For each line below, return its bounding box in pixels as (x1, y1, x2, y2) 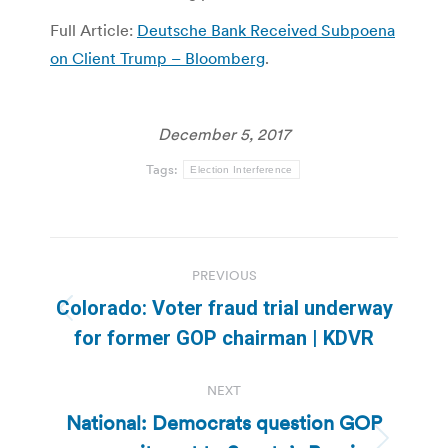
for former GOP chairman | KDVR (74, 325, 374, 350)
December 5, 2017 (158, 123, 290, 144)
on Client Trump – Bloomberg (50, 47, 265, 68)
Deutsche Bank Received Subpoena (137, 19, 395, 40)
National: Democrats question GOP (66, 409, 382, 436)
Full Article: (50, 19, 137, 40)
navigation (49, 281, 211, 322)
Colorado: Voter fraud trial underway (55, 295, 393, 320)
